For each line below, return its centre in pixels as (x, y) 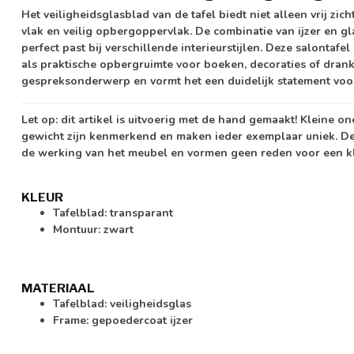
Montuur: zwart (93, 230)
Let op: (40, 119)
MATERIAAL (58, 288)
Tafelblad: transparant (113, 213)
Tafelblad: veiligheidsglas (122, 303)
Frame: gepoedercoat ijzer (123, 320)
